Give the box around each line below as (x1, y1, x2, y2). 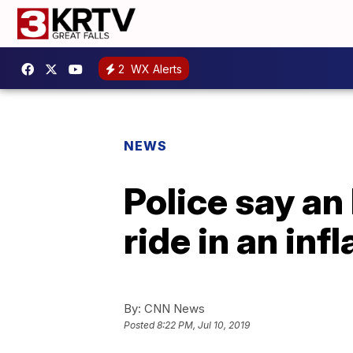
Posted (124, 319, 157, 332)
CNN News (141, 301, 205, 316)
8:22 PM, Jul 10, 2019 (157, 319, 250, 332)
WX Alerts (128, 61, 182, 76)
